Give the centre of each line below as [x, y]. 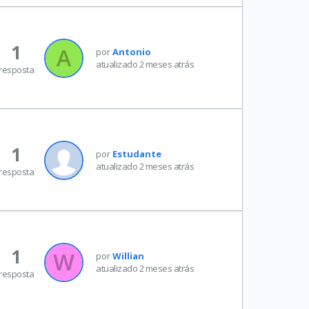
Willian [128, 256]
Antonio [132, 51]
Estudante [137, 153]
